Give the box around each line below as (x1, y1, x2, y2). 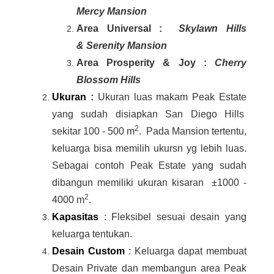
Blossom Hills (76, 75, 141, 86)
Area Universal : (76, 23, 179, 34)
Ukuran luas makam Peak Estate (93, 92, 247, 103)
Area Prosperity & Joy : (76, 57, 215, 68)
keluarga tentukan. (52, 229, 132, 240)
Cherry (215, 57, 246, 68)
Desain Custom (52, 246, 125, 257)
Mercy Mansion (76, 6, 147, 17)
